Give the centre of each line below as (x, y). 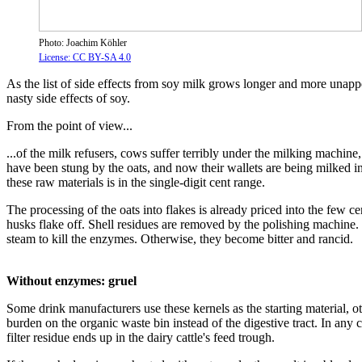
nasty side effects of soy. (68, 98)
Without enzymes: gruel (72, 280)
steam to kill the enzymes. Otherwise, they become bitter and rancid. (180, 238)
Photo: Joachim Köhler (83, 42)
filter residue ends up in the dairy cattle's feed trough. (141, 337)
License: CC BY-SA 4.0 (85, 57)
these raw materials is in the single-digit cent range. (136, 182)
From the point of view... (69, 125)
